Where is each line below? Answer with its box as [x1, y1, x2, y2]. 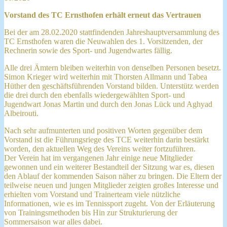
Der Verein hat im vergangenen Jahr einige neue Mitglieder [4, 153, 193, 162]
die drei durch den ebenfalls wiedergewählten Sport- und [4, 90, 185, 99]
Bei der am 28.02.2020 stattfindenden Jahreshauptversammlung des [4, 27, 219, 36]
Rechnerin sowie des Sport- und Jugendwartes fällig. [4, 46, 174, 55]
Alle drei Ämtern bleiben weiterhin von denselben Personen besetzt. [4, 63, 221, 72]
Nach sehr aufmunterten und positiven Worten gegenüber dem [4, 126, 202, 135]
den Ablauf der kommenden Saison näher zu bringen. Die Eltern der [4, 171, 221, 180]
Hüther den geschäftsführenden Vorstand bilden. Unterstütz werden [4, 81, 219, 90]
